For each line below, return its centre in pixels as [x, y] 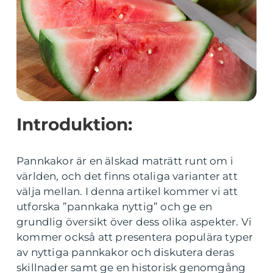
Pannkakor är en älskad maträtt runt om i [125, 161]
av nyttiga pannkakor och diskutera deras [126, 252]
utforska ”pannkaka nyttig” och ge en [115, 207]
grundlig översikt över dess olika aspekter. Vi [134, 222]
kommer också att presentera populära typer [135, 237]
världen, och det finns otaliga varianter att [127, 176]
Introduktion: [74, 124]
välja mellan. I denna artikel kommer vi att [127, 191]
